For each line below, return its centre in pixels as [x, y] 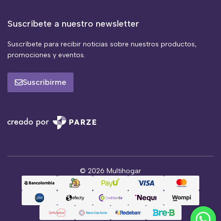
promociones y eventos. [46, 55]
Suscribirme [44, 82]
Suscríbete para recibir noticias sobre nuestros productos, [102, 44]
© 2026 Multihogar [110, 171]
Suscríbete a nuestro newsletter [73, 24]
